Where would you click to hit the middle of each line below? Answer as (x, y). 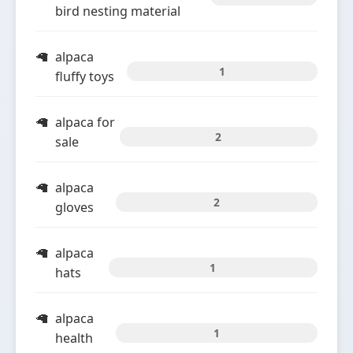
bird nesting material (118, 11)
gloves (74, 207)
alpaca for (85, 122)
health (74, 338)
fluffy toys (85, 76)
